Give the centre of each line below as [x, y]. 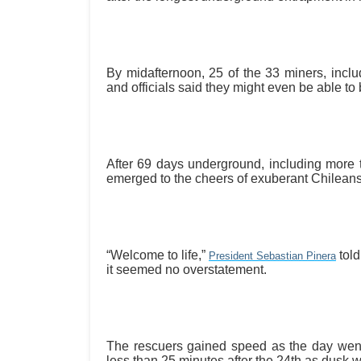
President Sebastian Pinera [272, 256]
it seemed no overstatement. [187, 270]
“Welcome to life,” [158, 255]
